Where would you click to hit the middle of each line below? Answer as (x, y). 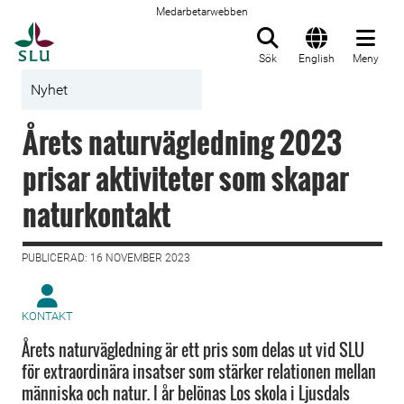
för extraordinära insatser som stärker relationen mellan (199, 372)
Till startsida (99, 32)
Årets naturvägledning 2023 (182, 142)
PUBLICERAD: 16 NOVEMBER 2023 (106, 258)
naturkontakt (96, 214)
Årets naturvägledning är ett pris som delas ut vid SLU (193, 350)
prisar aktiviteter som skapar (186, 178)
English (317, 59)
